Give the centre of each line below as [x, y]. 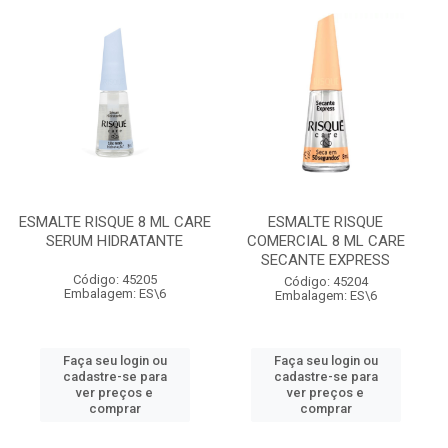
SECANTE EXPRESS [325, 260]
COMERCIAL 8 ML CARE [325, 241]
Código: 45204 [325, 281]
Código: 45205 [114, 279]
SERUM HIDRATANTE [114, 241]
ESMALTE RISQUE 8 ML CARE [114, 222]
